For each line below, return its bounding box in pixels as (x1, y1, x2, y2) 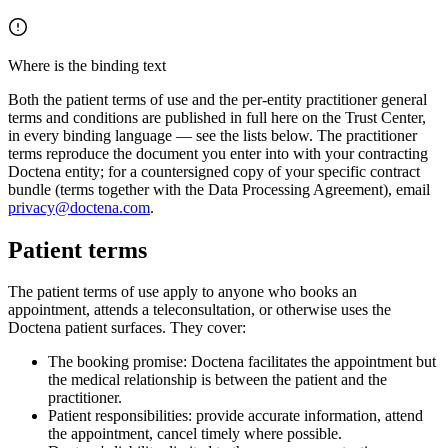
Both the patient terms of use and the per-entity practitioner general (8, 90, 427, 108)
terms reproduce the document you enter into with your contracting (8, 144, 428, 162)
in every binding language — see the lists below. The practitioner (8, 126, 417, 144)
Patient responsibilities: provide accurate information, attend (48, 407, 423, 425)
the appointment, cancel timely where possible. (48, 425, 342, 443)
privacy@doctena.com (8, 198, 150, 216)
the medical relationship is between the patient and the (48, 371, 387, 389)
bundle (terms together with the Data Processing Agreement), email (8, 180, 430, 198)
